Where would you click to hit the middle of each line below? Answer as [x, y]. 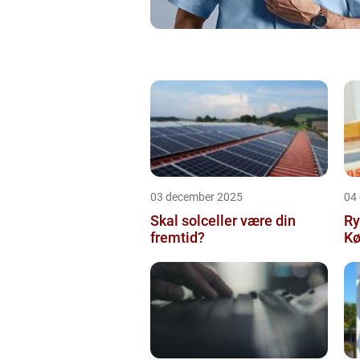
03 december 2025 [196, 196]
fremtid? [178, 237]
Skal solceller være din [223, 220]
